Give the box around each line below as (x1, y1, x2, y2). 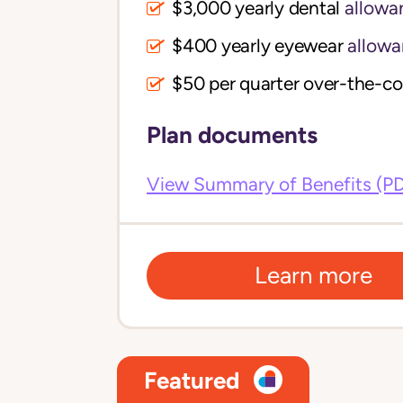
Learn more (255, 262, 372, 290)
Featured (144, 365, 239, 394)
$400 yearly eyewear (172, 35, 344, 58)
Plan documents (147, 121, 318, 149)
